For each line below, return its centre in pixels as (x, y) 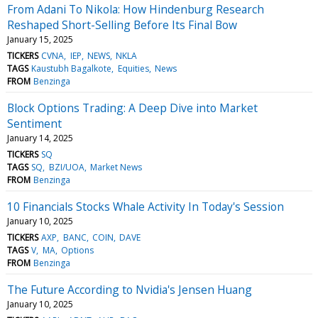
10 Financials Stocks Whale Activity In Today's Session (146, 206)
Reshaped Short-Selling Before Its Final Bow (122, 24)
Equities (133, 68)
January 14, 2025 (40, 138)
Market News (116, 167)
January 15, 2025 (40, 39)
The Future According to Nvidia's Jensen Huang (130, 289)
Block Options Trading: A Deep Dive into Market (132, 108)
